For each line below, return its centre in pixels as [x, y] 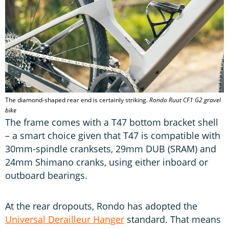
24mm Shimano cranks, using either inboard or [107, 162]
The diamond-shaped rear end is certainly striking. [77, 100]
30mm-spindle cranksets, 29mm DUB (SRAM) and [111, 148]
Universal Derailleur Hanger [65, 220]
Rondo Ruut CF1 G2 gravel [185, 100]
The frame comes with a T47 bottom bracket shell [112, 122]
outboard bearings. [46, 175]
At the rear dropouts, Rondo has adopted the [101, 206]
